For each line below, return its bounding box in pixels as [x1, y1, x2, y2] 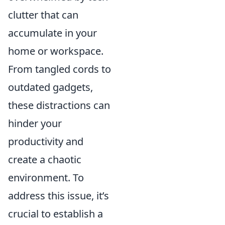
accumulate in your [8, 26, 97, 40]
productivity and [8, 135, 83, 149]
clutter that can [8, 8, 78, 22]
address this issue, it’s [8, 189, 109, 203]
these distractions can [8, 98, 110, 113]
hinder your [8, 117, 62, 131]
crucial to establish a [8, 207, 103, 221]
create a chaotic [8, 153, 81, 167]
